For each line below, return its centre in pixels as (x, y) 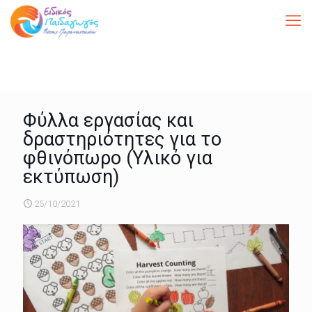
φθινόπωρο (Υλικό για (118, 158)
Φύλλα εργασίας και (108, 120)
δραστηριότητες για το (122, 139)
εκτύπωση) (71, 177)
